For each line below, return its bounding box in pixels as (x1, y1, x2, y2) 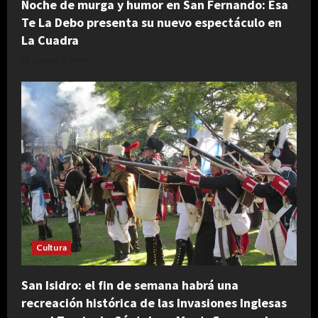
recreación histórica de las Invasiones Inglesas (21, 294, 287, 311)
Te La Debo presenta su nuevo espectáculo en (21, 14, 282, 31)
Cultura (36, 241, 67, 253)
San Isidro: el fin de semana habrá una (21, 276, 238, 293)
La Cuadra (21, 32, 79, 49)
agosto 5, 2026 (32, 55, 89, 66)
